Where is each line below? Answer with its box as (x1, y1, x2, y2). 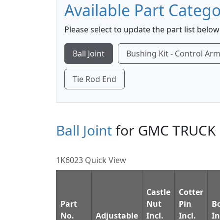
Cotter (179, 187, 203, 197)
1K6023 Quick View (56, 155, 126, 165)
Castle (146, 187, 170, 197)
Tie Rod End (73, 74, 116, 84)
